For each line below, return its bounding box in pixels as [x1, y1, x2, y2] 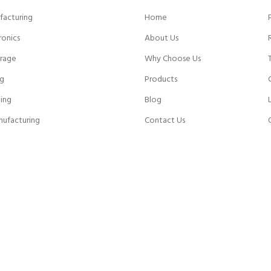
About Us [145, 31, 178, 45]
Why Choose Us [145, 52, 201, 66]
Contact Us [145, 114, 185, 128]
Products [145, 73, 177, 87]
